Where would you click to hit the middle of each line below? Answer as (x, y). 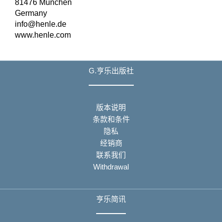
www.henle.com (43, 35)
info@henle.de (41, 24)
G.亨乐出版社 (111, 71)
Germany (31, 13)
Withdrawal (111, 166)
